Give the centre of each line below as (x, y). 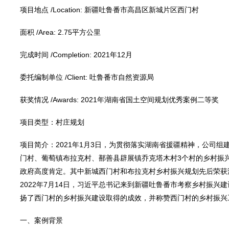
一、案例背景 (41, 220)
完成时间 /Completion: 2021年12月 (76, 55)
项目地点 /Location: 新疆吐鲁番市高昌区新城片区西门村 (109, 10)
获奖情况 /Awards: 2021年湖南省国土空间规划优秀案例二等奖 (119, 100)
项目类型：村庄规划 (52, 122)
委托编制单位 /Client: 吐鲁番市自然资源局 (87, 77)
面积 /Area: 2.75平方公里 (60, 32)
